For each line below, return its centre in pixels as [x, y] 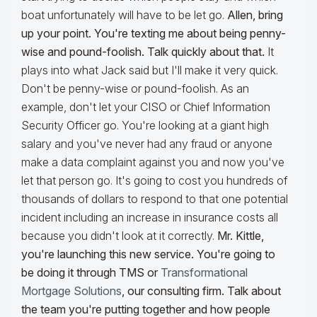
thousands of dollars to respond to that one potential [155, 199]
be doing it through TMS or [91, 273]
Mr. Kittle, [241, 236]
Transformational [204, 273]
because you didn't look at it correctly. [119, 236]
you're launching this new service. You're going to [148, 254]
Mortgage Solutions [71, 291]
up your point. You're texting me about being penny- [154, 34]
